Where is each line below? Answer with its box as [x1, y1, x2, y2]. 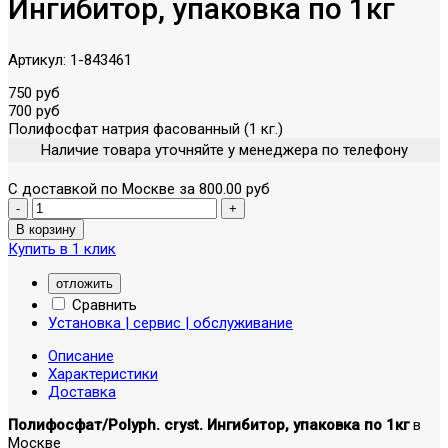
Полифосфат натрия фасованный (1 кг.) [8, 119, 283, 138]
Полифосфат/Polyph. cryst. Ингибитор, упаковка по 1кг [8, 415, 409, 434]
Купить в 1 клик [8, 239, 116, 258]
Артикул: [8, 50, 70, 69]
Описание [48, 346, 114, 365]
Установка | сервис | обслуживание [48, 313, 293, 332]
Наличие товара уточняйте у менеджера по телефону [40, 140, 408, 159]
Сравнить [68, 295, 137, 314]
